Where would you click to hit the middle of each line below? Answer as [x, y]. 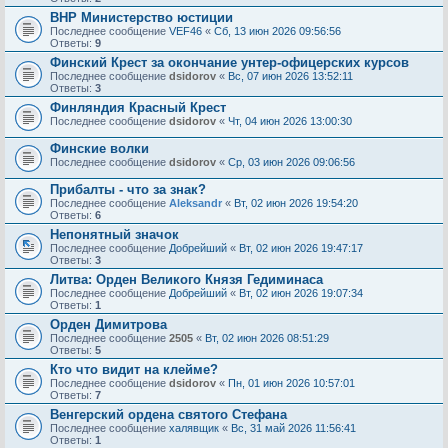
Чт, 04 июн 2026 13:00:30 [290, 121]
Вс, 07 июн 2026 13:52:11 [290, 76]
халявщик [194, 428]
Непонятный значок [114, 234]
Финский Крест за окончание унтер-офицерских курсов [229, 62]
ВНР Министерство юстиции [141, 17]
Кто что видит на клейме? [134, 369]
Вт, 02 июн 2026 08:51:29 [267, 338]
